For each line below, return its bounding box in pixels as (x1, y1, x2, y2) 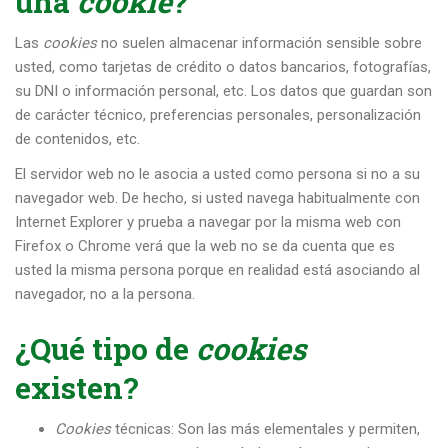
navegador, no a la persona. (15, 285, 195, 304)
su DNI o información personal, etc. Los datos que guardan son (15, 82, 432, 101)
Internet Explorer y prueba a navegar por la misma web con (15, 213, 401, 232)
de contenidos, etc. (15, 130, 140, 149)
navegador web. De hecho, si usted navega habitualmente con (15, 189, 420, 208)
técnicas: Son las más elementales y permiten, (111, 419, 420, 438)
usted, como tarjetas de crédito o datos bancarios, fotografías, (15, 58, 431, 77)
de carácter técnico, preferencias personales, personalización (15, 106, 421, 125)
